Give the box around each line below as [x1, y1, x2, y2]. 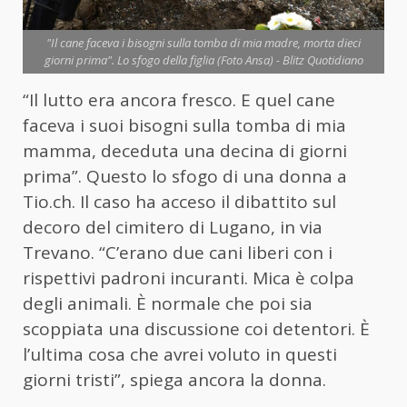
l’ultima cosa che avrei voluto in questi [23, 342, 337, 367]
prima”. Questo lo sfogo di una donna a [23, 164, 347, 189]
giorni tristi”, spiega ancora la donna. [23, 368, 326, 392]
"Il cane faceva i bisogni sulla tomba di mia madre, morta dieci [46, 35, 361, 52]
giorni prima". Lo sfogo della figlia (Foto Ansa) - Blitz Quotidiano [44, 52, 363, 69]
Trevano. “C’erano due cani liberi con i [23, 241, 333, 265]
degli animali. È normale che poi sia [23, 292, 313, 316]
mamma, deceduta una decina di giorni [23, 139, 347, 164]
